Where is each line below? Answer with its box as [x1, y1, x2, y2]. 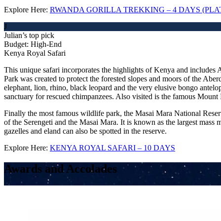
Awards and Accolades [4, 162, 117, 175]
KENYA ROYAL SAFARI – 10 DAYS [50, 143, 175, 152]
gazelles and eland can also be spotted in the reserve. [4, 126, 167, 135]
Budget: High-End [4, 39, 62, 48]
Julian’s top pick [4, 31, 54, 39]
